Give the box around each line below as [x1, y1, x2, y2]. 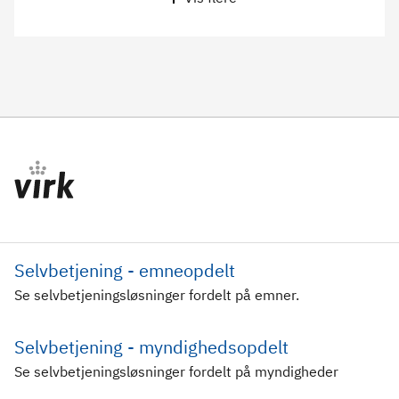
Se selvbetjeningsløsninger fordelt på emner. [14, 286, 299, 304]
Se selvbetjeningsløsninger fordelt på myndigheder [14, 362, 338, 380]
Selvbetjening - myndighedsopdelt [14, 335, 289, 359]
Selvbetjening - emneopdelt [14, 258, 235, 282]
